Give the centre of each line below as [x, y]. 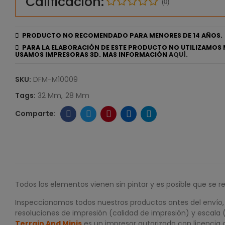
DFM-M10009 [55, 79]
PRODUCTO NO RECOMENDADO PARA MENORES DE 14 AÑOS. [121, 35]
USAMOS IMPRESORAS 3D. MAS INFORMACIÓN [92, 54]
